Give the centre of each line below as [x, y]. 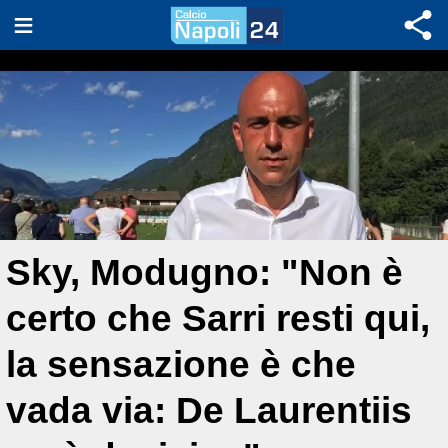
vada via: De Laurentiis [209, 410]
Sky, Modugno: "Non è [204, 272]
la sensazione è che [181, 364]
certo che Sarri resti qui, [218, 318]
